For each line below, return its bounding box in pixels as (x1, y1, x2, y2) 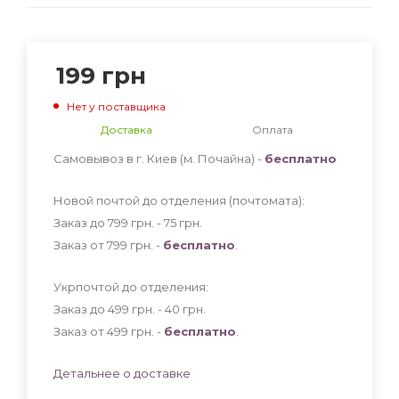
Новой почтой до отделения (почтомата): (53, 192, 305, 208)
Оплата (252, 122, 293, 136)
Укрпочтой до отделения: (53, 279, 208, 294)
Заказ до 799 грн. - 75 (53, 215, 179, 230)
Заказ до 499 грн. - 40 (53, 301, 183, 316)
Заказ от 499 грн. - (53, 323, 164, 338)
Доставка (101, 122, 152, 136)
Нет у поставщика (67, 99, 166, 113)
